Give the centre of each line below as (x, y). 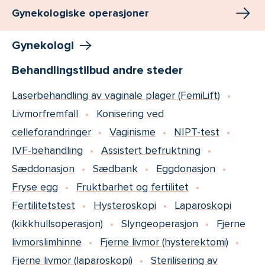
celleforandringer (51, 132)
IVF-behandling (47, 150)
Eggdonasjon (186, 168)
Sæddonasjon (43, 168)
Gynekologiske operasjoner (80, 13)
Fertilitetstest (43, 205)
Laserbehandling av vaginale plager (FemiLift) (116, 95)
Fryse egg (35, 187)
